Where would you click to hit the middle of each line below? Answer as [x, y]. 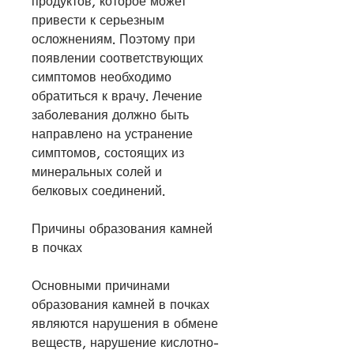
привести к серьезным [98, 20]
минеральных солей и [97, 172]
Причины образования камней [122, 229]
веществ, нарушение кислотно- [125, 343]
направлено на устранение [112, 134]
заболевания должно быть [110, 115]
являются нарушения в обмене [125, 324]
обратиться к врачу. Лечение [117, 96]
